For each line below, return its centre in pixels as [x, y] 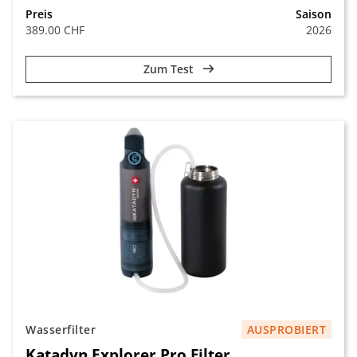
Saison [314, 14]
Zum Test [170, 69]
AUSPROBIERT [286, 330]
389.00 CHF [55, 30]
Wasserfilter [61, 330]
